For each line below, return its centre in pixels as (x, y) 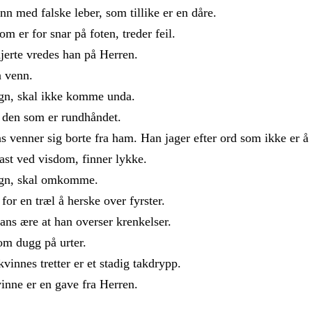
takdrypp (155, 263)
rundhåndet (89, 117)
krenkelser (142, 221)
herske (86, 200)
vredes (45, 54)
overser (96, 221)
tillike (147, 12)
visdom (57, 158)
